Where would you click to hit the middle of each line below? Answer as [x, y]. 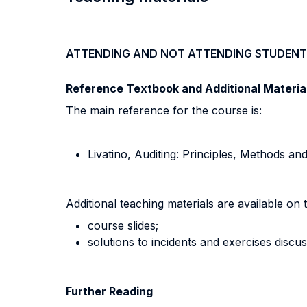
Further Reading [109, 291]
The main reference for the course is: [164, 110]
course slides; [123, 225]
